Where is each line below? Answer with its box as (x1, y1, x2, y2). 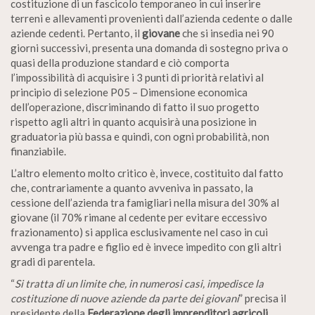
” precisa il (239, 292, 286, 305)
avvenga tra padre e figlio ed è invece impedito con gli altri (11, 240, 281, 254)
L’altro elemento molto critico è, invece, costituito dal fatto (11, 167, 283, 180)
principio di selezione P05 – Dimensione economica (11, 86, 247, 99)
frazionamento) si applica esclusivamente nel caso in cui (11, 226, 268, 239)
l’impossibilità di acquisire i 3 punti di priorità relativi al (11, 71, 264, 84)
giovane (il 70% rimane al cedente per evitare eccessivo (11, 211, 267, 224)
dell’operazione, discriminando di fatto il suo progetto (11, 101, 259, 114)
